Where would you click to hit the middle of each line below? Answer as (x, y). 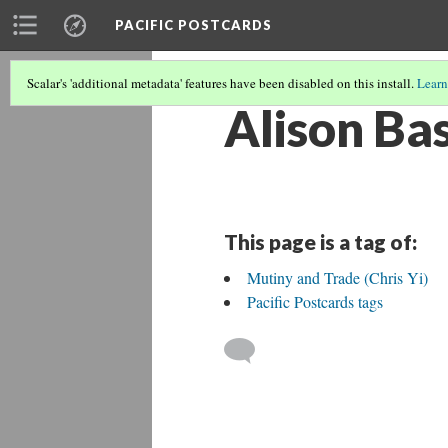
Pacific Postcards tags (315, 301)
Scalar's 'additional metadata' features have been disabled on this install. (222, 83)
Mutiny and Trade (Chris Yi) (337, 277)
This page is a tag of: (320, 241)
